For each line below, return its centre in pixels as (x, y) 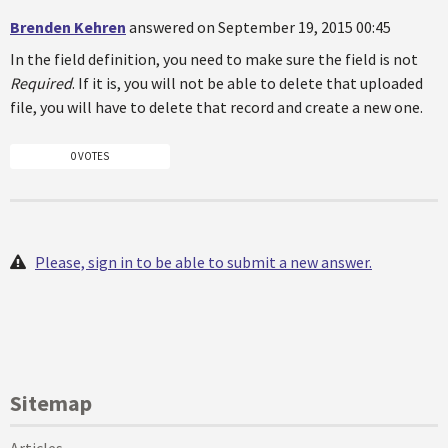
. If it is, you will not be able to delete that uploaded (247, 82)
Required (41, 82)
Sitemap (51, 403)
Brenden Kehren (68, 26)
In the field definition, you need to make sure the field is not (214, 58)
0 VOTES (90, 156)
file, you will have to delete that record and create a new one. (216, 106)
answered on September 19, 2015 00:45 (260, 26)
